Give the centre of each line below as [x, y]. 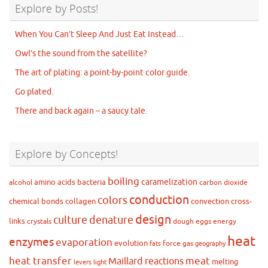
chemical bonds [36, 202]
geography [210, 244]
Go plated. [34, 92]
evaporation [84, 243]
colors [112, 201]
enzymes [31, 243]
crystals [39, 222]
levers [83, 263]
